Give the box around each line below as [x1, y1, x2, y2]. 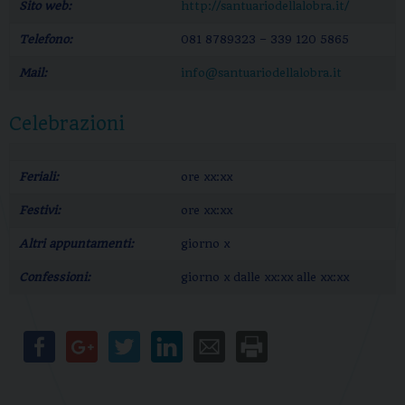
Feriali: [19, 170, 59, 184]
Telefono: [19, 33, 72, 46]
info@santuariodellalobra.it [181, 66, 342, 80]
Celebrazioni [9, 113, 125, 135]
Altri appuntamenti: [19, 237, 134, 250]
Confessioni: [19, 270, 90, 284]
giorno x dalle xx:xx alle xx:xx [181, 270, 349, 284]
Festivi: [19, 203, 61, 217]
